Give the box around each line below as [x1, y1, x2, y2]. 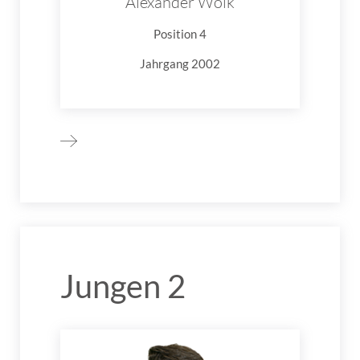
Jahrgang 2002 [140, 56, 220, 72]
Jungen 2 [60, 267, 186, 306]
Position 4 [153, 27, 207, 42]
